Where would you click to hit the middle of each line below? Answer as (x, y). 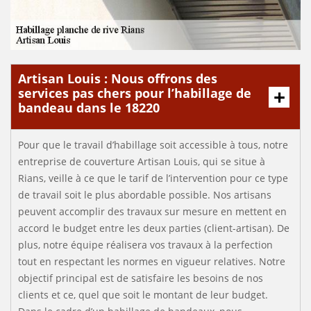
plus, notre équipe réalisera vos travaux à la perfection (145, 245)
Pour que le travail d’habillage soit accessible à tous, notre (153, 145)
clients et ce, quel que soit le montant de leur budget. (143, 295)
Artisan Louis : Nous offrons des (118, 78)
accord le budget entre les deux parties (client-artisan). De (154, 228)
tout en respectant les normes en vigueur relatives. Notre (152, 261)
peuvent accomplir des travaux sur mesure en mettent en (152, 211)
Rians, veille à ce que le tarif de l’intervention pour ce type (153, 178)
